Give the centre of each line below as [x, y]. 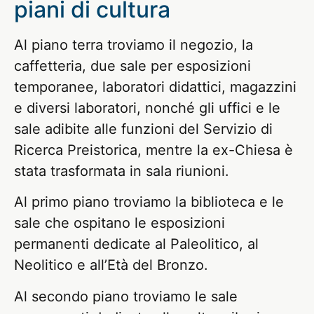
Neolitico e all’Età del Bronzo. [111, 265]
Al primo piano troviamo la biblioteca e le [149, 202]
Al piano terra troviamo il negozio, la [134, 45]
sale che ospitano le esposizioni [120, 223]
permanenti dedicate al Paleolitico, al [136, 244]
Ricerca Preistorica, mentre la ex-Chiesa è [153, 150]
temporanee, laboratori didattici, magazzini [155, 87]
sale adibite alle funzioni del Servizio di [143, 129]
